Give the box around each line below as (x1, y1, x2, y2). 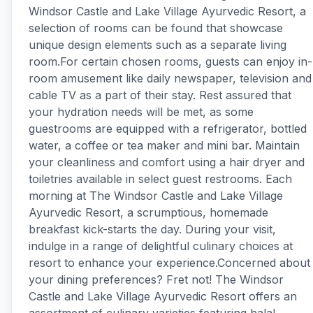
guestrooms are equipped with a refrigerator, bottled (29, 122, 307, 136)
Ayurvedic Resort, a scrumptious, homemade (29, 205, 268, 219)
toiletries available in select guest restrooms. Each (29, 172, 292, 186)
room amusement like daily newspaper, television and (29, 71, 312, 85)
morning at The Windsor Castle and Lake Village (29, 189, 283, 203)
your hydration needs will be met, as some (29, 105, 254, 119)
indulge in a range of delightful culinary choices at (29, 239, 293, 253)
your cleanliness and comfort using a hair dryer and (29, 155, 305, 169)
